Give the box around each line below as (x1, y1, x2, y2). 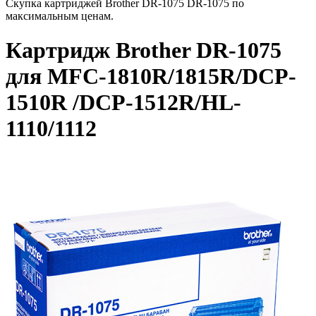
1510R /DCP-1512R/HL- (6, 90, 241, 116)
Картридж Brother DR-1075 (6, 37, 281, 63)
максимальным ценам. (6, 10, 114, 22)
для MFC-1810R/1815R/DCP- (6, 63, 296, 90)
